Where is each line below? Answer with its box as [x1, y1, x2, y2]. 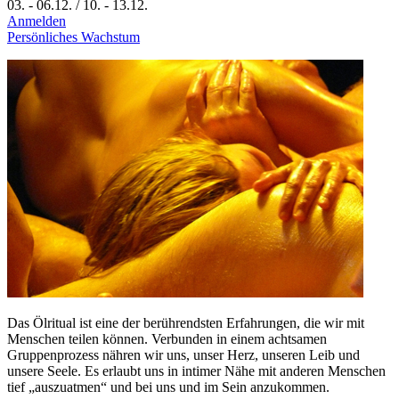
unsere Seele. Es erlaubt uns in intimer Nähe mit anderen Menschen [7, 362, 386, 379]
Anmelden [7, 12, 66, 28]
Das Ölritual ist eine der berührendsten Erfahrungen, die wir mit [7, 314, 364, 330]
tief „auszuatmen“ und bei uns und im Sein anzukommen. [7, 379, 330, 395]
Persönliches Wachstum [7, 28, 140, 45]
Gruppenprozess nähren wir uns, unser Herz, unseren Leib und [7, 346, 360, 362]
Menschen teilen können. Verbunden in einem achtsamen [7, 330, 327, 346]
